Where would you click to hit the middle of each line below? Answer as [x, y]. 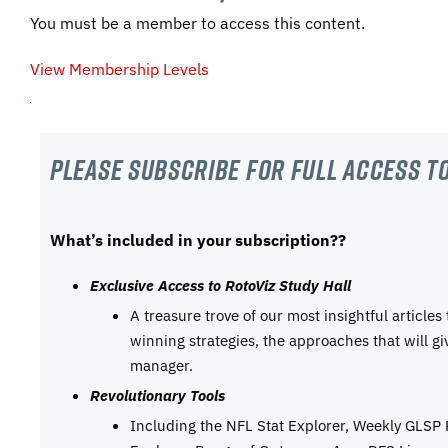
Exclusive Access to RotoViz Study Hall [220, 285]
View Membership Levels [119, 69]
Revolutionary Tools [157, 395]
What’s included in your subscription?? [198, 240]
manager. [161, 365]
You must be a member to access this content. [197, 23]
